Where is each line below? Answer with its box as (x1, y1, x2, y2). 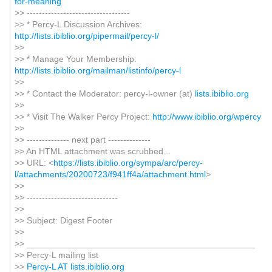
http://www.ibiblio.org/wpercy (152, 112, 261, 121)
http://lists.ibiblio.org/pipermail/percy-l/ (14, 31, 159, 41)
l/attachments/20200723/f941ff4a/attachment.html (14, 169, 206, 179)
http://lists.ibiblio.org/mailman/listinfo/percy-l (14, 66, 181, 75)
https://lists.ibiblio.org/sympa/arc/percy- (53, 158, 203, 168)
